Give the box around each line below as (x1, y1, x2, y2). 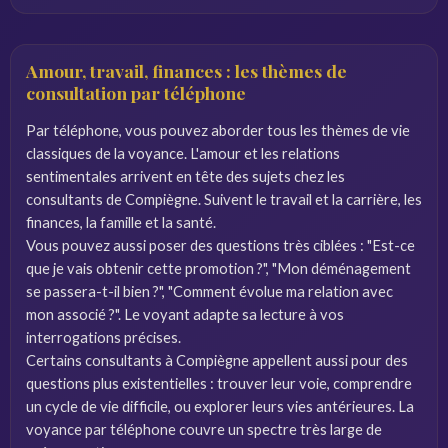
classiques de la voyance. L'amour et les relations (26, 144, 340, 162)
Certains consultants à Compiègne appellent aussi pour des (26, 351, 408, 369)
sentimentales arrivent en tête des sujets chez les (26, 167, 345, 185)
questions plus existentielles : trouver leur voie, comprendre (26, 374, 412, 392)
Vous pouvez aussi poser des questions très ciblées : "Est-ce (26, 236, 415, 254)
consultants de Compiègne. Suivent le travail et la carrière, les (26, 190, 422, 208)
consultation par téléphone (26, 81, 246, 104)
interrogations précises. (26, 328, 181, 346)
